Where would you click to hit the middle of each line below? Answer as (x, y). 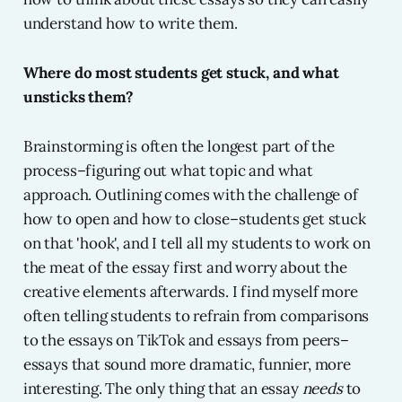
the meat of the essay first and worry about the (185, 268)
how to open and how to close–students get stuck (194, 219)
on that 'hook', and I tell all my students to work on (197, 244)
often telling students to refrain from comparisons (196, 316)
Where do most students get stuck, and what (181, 73)
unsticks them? (79, 97)
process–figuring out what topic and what (168, 171)
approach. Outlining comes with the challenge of (190, 195)
